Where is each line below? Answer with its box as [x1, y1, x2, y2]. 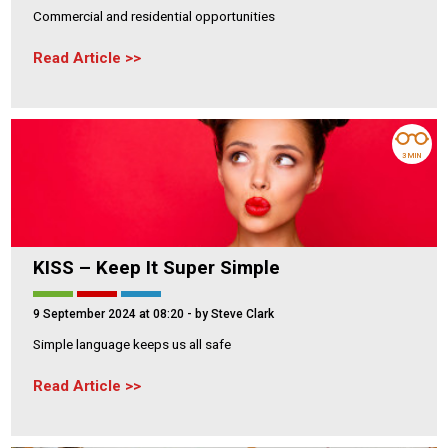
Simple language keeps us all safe [33, 335, 231, 352]
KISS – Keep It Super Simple [33, 256, 280, 279]
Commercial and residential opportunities [33, 7, 275, 24]
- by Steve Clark [184, 306, 274, 321]
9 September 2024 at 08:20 [33, 306, 184, 321]
